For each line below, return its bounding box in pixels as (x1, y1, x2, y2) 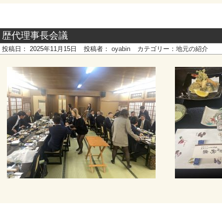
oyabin (110, 45, 132, 53)
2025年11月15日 (28, 45, 79, 53)
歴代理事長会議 (2, 30, 68, 41)
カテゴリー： (137, 45, 176, 53)
